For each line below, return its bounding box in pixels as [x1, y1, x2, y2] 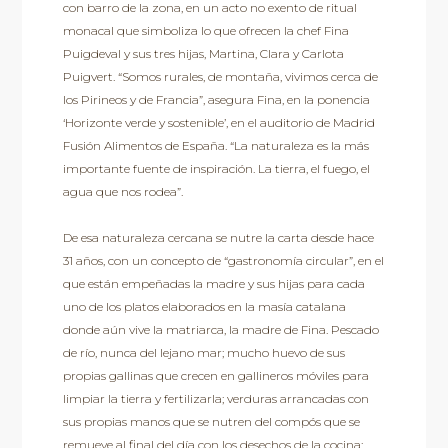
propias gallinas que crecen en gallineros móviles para [62, 368, 369, 384]
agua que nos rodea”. [62, 184, 183, 200]
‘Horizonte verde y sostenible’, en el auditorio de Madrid [62, 115, 375, 131]
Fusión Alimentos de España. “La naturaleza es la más [62, 138, 369, 154]
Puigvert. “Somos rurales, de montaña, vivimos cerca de [62, 69, 378, 85]
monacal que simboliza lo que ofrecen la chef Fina [62, 23, 349, 39]
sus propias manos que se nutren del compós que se [62, 414, 360, 430]
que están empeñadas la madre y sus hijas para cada [62, 276, 365, 292]
